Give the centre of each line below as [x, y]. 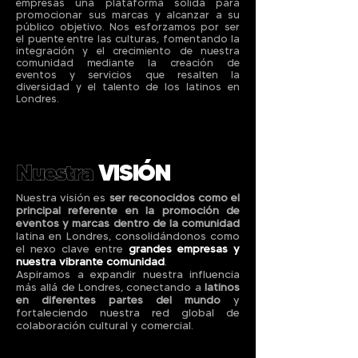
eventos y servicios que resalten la [128, 74]
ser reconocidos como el [173, 197]
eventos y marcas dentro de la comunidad [128, 223]
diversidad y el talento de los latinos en [128, 86]
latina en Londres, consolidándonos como [128, 236]
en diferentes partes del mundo [118, 300]
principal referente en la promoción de [128, 210]
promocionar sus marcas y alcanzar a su [128, 14]
